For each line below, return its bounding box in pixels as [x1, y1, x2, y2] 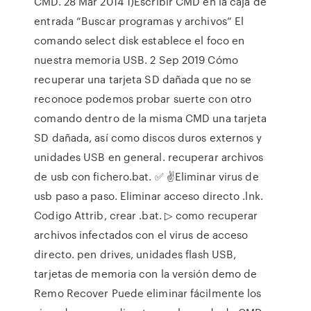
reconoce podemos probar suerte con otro [34, 91, 252, 106]
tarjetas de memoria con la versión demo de [34, 266, 258, 281]
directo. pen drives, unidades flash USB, [34, 246, 237, 262]
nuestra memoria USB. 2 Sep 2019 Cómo [34, 52, 238, 67]
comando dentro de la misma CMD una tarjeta [34, 110, 267, 126]
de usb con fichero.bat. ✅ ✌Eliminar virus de [34, 169, 259, 184]
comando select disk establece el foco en [34, 33, 245, 48]
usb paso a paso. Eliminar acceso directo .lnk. [34, 188, 263, 203]
